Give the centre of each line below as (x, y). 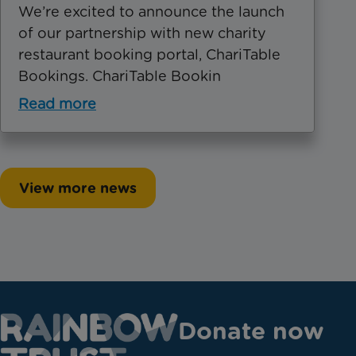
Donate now (251, 331)
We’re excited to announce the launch (151, 11)
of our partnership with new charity (142, 33)
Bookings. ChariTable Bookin (120, 75)
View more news (78, 188)
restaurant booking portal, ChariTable (149, 54)
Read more (57, 103)
